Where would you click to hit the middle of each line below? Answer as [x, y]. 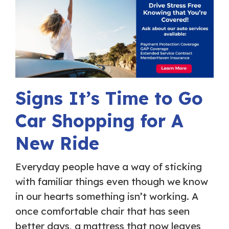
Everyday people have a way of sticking [109, 167]
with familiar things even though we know [112, 182]
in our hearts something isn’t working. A [107, 197]
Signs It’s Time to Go [109, 98]
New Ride [57, 143]
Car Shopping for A [99, 121]
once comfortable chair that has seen [102, 211]
